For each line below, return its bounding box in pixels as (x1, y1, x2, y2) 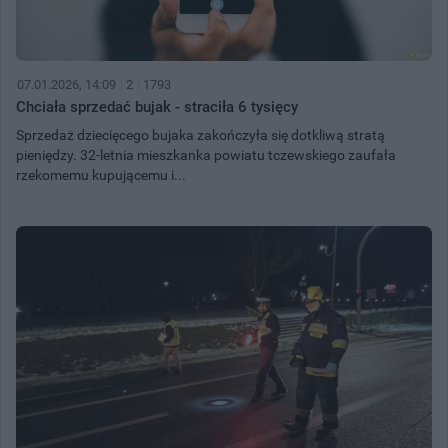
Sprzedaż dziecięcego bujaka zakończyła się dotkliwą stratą (16, 126, 385, 143)
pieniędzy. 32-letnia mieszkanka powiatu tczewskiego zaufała (16, 146, 396, 163)
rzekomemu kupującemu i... (16, 166, 186, 183)
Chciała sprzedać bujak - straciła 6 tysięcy (16, 97, 298, 116)
